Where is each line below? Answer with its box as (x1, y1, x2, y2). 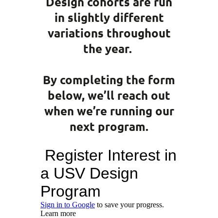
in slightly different (54, 9, 164, 25)
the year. (83, 40, 135, 56)
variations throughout (47, 25, 171, 40)
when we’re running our (44, 103, 174, 118)
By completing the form (43, 72, 175, 87)
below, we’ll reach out (48, 87, 170, 103)
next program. (70, 118, 148, 134)
